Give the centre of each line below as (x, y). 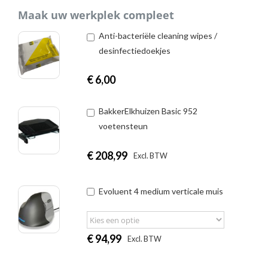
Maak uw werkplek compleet (96, 15)
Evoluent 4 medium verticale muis (161, 191)
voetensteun (124, 126)
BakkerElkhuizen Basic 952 (148, 111)
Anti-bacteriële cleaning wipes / (158, 35)
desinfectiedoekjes (135, 50)
